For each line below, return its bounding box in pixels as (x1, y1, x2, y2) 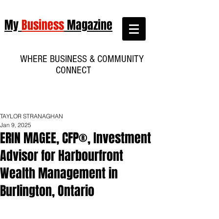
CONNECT (56, 65, 101, 76)
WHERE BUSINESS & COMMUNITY (13, 53, 144, 65)
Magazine (64, 17, 112, 34)
